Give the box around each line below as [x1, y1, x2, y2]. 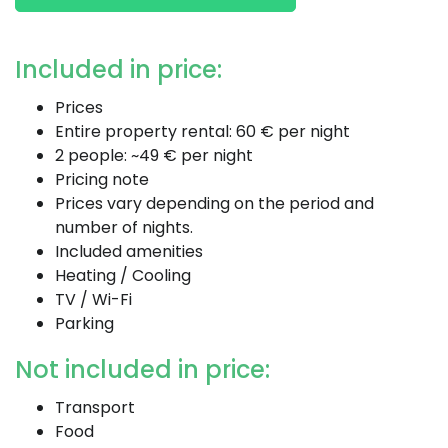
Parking [55, 312, 114, 335]
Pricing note [55, 168, 149, 191]
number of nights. [55, 216, 193, 239]
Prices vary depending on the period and [55, 192, 374, 215]
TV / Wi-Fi [55, 288, 132, 311]
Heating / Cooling [55, 264, 191, 287]
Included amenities [55, 240, 203, 263]
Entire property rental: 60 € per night [55, 120, 350, 143]
